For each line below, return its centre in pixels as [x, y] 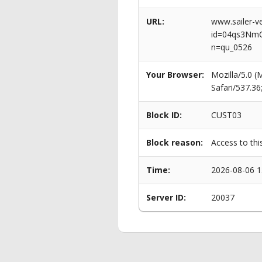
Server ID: [166, 197]
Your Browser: [175, 75]
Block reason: [175, 142]
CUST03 [226, 115]
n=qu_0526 [232, 47]
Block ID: [164, 115]
